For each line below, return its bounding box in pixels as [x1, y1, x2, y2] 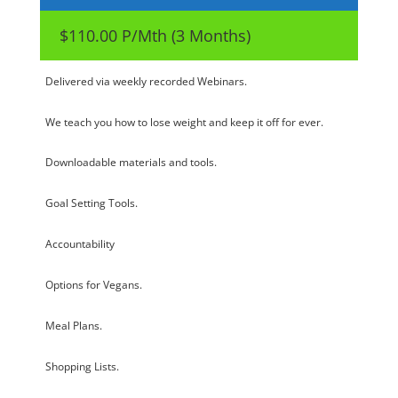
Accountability [44, 236, 115, 252]
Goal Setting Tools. [44, 195, 138, 211]
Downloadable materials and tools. [44, 155, 217, 171]
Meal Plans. [44, 318, 102, 334]
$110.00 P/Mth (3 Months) [59, 24, 251, 46]
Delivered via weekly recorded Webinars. [44, 73, 247, 89]
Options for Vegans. [44, 277, 142, 293]
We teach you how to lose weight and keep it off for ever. [44, 114, 323, 130]
